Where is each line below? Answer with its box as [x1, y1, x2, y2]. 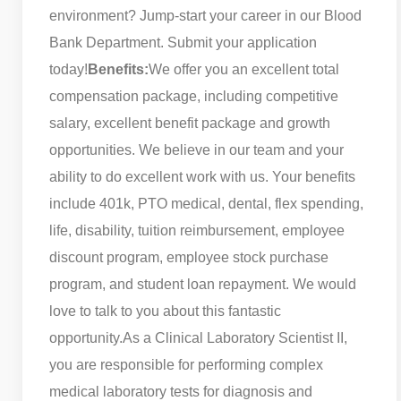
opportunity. [49, 329, 123, 346]
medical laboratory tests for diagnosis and [49, 383, 312, 399]
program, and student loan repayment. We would [49, 276, 356, 292]
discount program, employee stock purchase [49, 249, 328, 265]
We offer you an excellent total [149, 61, 339, 77]
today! [49, 61, 88, 77]
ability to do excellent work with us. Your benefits [49, 168, 355, 184]
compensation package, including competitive [49, 88, 338, 104]
